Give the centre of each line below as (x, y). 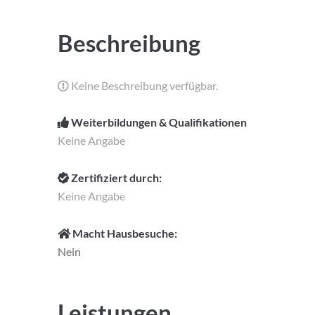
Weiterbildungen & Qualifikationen (158, 122)
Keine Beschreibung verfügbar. (143, 85)
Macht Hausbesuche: (124, 233)
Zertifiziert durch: (115, 178)
